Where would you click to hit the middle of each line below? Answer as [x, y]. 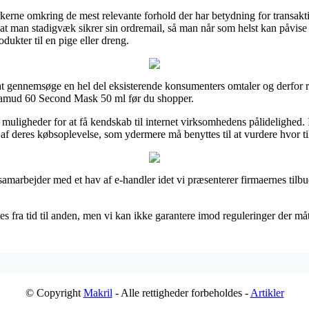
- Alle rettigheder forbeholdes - [181, 292]
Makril [98, 292]
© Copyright [54, 292]
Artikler [267, 292]
